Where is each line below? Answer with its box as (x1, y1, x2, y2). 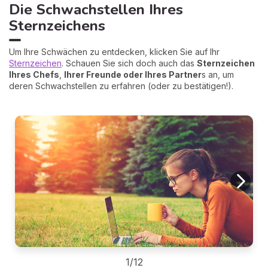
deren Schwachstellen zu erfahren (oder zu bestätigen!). (9, 81, 233, 91)
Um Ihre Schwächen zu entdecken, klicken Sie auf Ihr (9, 47, 220, 57)
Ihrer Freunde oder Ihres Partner (64, 69, 202, 80)
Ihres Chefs (9, 69, 59, 80)
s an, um (202, 69, 234, 80)
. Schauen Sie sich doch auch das (62, 58, 197, 68)
